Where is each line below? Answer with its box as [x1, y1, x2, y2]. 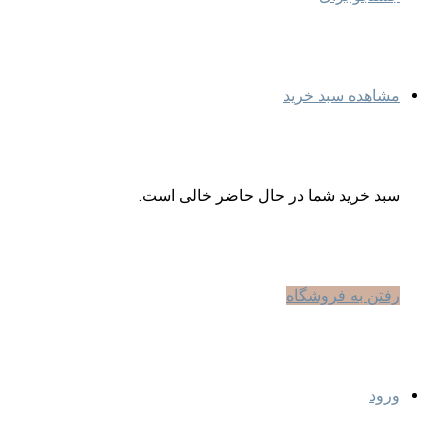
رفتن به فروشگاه [286, 286, 400, 305]
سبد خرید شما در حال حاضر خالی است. [139, 186, 400, 205]
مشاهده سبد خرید [283, 86, 400, 105]
